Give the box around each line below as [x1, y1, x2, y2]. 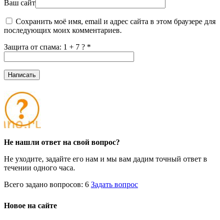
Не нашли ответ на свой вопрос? [4, 137, 120, 146]
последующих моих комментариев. [4, 26, 122, 35]
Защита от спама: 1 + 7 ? [4, 43, 85, 52]
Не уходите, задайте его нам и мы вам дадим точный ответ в [4, 154, 207, 163]
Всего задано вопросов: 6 [4, 180, 91, 189]
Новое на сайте [4, 199, 57, 211]
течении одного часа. [4, 163, 75, 172]
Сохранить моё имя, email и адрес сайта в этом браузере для [16, 17, 216, 26]
